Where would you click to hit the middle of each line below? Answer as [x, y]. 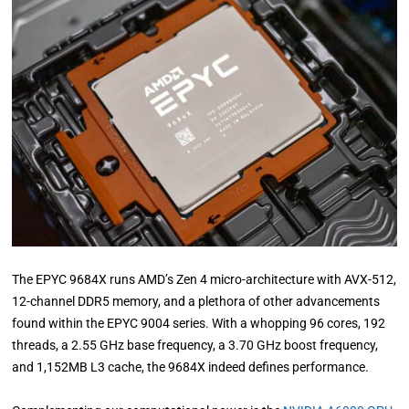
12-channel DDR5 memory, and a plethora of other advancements [196, 302]
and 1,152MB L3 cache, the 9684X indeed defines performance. [191, 367]
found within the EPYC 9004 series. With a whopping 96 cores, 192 [199, 324]
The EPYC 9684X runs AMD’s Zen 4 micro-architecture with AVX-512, [204, 280]
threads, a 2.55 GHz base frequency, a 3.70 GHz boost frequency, [195, 346]
